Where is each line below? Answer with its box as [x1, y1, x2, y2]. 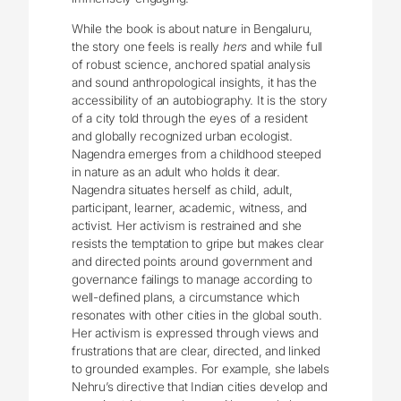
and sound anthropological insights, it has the [72, 75, 317, 90]
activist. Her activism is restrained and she [72, 218, 303, 234]
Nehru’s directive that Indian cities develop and [72, 380, 328, 395]
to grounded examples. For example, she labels [72, 362, 330, 377]
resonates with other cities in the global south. [72, 308, 322, 323]
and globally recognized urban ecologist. [72, 129, 294, 144]
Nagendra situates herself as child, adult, [72, 183, 293, 198]
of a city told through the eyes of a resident [72, 111, 309, 126]
